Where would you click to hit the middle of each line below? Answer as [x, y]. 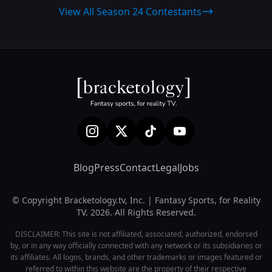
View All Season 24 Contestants [130, 12]
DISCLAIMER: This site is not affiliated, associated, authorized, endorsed [136, 234]
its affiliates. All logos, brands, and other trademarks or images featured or [136, 257]
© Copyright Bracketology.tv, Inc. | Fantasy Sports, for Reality [136, 200]
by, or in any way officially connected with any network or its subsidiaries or [136, 246]
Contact [137, 168]
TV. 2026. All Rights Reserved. [136, 212]
